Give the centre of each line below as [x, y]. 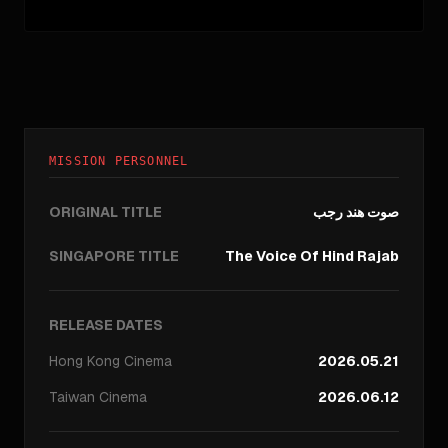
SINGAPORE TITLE [114, 256]
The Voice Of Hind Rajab [312, 256]
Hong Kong [84, 361]
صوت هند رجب [356, 212]
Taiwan [72, 397]
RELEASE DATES [106, 325]
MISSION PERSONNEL [119, 161]
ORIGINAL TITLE [105, 212]
